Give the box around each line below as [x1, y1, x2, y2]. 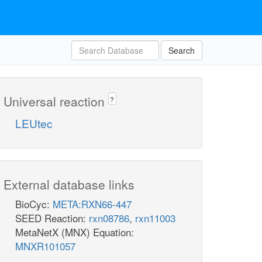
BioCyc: [15, 196, 53, 212]
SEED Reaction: [15, 211, 89, 226]
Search [168, 44, 195, 56]
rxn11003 [135, 211, 175, 226]
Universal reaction [4, 92, 108, 110]
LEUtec [15, 115, 53, 132]
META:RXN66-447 [53, 196, 132, 212]
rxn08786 [89, 211, 129, 226]
